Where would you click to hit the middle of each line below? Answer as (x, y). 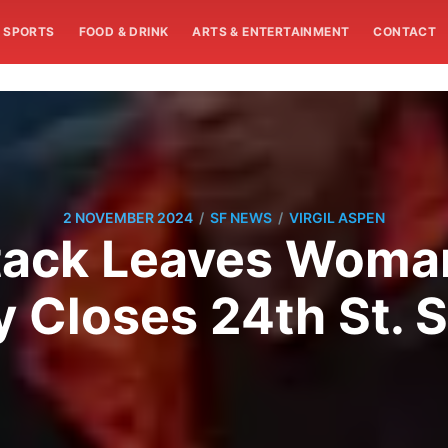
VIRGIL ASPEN (337, 218)
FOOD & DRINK (123, 31)
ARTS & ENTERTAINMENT (271, 31)
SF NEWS (241, 218)
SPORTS (29, 31)
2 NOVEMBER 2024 (128, 218)
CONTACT (405, 31)
